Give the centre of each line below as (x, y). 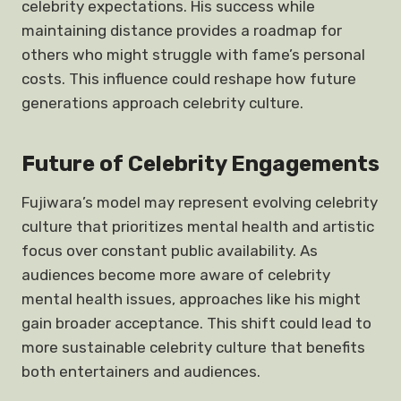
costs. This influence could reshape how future (189, 79)
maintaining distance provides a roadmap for (182, 30)
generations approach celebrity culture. (162, 103)
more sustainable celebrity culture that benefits (193, 347)
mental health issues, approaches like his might (191, 299)
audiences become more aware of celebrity (176, 275)
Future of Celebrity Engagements (200, 164)
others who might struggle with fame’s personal (193, 55)
